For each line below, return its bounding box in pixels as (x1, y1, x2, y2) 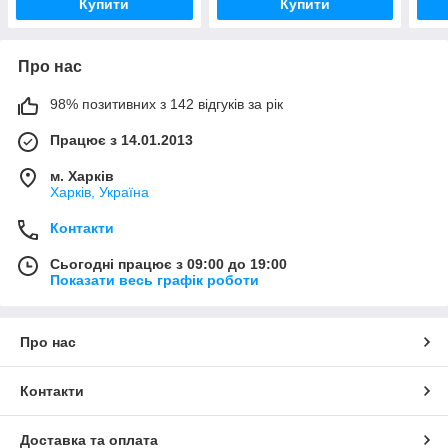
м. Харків (50, 168, 114, 185)
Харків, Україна (50, 184, 149, 201)
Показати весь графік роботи (50, 272, 259, 289)
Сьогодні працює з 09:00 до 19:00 (50, 256, 287, 273)
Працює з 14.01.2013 (50, 132, 193, 149)
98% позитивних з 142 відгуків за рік (50, 96, 283, 113)
